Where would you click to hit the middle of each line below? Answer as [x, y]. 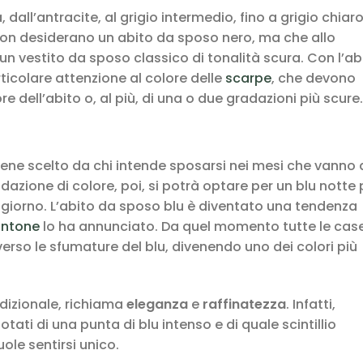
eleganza [157, 304]
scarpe [248, 78]
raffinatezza [244, 304]
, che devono [314, 78]
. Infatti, [311, 304]
